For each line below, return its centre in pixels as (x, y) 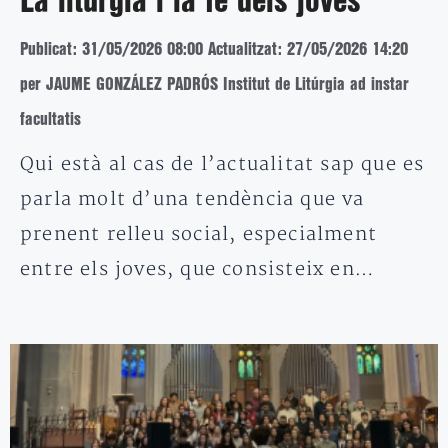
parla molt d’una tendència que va (192, 199)
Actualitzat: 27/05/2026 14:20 (308, 49)
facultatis (50, 119)
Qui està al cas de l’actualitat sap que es (222, 164)
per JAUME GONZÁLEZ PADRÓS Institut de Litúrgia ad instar (214, 84)
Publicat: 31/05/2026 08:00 (111, 49)
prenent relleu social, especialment (199, 234)
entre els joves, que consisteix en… (198, 269)
